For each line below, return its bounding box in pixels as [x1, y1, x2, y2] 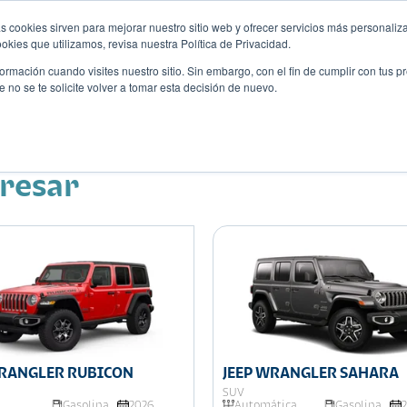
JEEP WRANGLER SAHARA [223, 362, 399, 382]
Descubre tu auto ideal [238, 91, 401, 110]
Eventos [123, 93, 178, 111]
